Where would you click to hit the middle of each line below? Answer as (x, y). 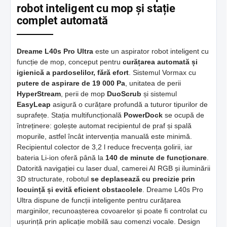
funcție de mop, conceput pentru (70, 62)
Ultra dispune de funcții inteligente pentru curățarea (99, 200)
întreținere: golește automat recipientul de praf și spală (104, 125)
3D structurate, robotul (54, 179)
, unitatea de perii (153, 83)
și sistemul (159, 93)
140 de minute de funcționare (156, 157)
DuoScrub (124, 93)
